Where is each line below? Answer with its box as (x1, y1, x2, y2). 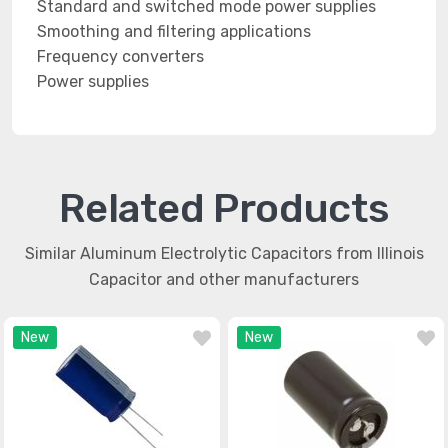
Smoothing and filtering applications (37, 22, 311, 41)
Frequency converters (37, 47, 204, 66)
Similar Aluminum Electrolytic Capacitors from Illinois (24, 244, 424, 263)
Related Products (59, 185, 389, 232)
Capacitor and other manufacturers (89, 270, 359, 289)
